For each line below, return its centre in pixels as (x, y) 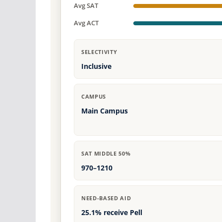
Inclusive (96, 66)
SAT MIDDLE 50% (106, 154)
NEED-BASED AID (106, 198)
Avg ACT (86, 23)
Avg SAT (86, 6)
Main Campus (105, 111)
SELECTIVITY (99, 52)
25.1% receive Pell (112, 213)
